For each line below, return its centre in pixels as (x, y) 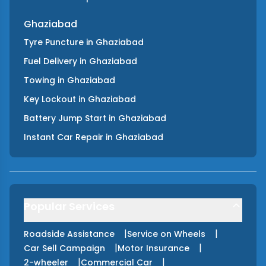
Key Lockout (50, 99)
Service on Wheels (166, 234)
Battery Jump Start (65, 118)
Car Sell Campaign (64, 248)
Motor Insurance (153, 248)
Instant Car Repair (64, 137)
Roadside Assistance (69, 234)
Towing (39, 80)
